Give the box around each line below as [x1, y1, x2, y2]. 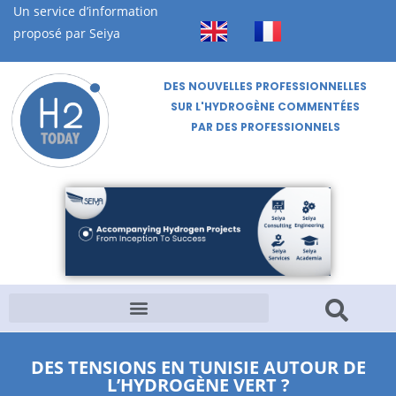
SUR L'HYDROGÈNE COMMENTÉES [171, 99, 361, 114]
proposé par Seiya [13, 25, 120, 42]
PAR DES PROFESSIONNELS [190, 119, 340, 134]
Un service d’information [13, 3, 158, 19]
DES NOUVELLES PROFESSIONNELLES [164, 79, 368, 94]
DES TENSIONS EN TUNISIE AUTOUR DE [30, 354, 366, 379]
